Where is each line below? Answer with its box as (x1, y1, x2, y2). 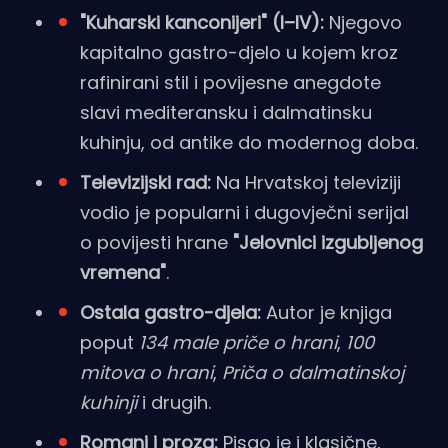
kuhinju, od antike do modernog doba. (80, 130, 418, 156)
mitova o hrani (80, 360, 213, 386)
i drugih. (137, 390, 211, 416)
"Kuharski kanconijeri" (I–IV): (80, 10, 324, 36)
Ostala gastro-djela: (80, 300, 261, 326)
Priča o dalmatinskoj (222, 360, 404, 386)
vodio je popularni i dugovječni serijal (80, 200, 409, 226)
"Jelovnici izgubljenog (233, 230, 423, 256)
